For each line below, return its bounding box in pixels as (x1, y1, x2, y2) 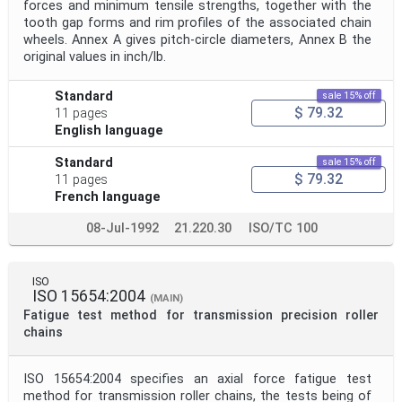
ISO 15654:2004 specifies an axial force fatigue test (23, 371, 371, 387)
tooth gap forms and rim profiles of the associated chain (23, 14, 371, 31)
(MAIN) (150, 292, 183, 304)
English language (55, 122, 164, 138)
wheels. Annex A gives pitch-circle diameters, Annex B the (23, 31, 371, 48)
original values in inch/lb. (23, 48, 166, 65)
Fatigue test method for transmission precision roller (23, 307, 379, 323)
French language (55, 188, 162, 205)
